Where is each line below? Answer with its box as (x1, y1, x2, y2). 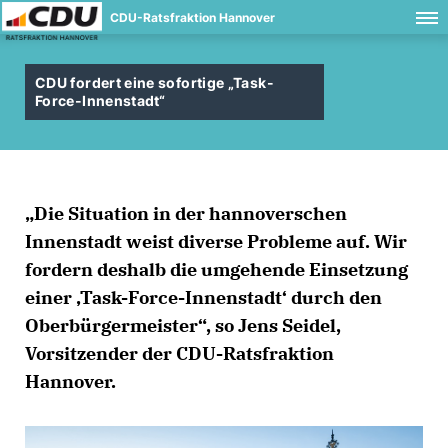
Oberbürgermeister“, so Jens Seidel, (25, 314, 341, 337)
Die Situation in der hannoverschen (25, 202, 347, 225)
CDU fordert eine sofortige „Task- (35, 74, 274, 91)
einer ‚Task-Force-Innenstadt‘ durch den (25, 286, 382, 309)
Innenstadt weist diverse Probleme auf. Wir (25, 230, 407, 253)
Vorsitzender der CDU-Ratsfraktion (25, 342, 334, 365)
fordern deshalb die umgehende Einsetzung (25, 258, 408, 281)
